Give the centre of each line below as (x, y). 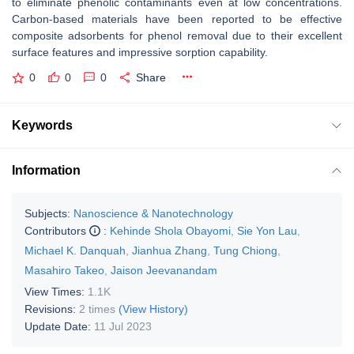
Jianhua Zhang (169, 250)
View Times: (56, 291)
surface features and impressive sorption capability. (141, 52)
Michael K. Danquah (75, 250)
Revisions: (52, 309)
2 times (97, 309)
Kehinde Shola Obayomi (170, 230)
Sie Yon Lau (267, 230)
